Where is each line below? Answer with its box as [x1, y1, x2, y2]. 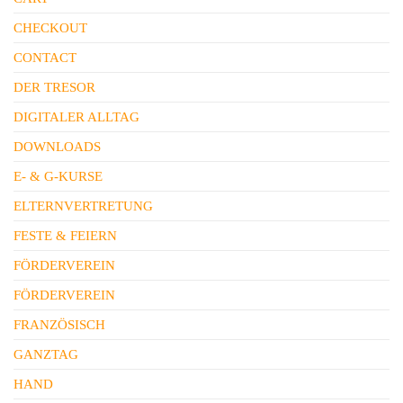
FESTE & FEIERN [13, 228, 117, 243]
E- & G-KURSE [13, 169, 103, 184]
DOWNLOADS [13, 139, 101, 154]
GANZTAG [13, 347, 78, 362]
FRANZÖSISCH [13, 318, 105, 332]
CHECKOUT [13, 21, 87, 35]
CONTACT [13, 50, 76, 65]
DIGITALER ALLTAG [13, 110, 139, 124]
